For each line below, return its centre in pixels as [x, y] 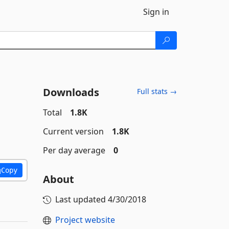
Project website [85, 220]
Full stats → [157, 91]
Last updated [81, 199]
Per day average [74, 150]
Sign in [156, 12]
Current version [73, 131]
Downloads [71, 92]
